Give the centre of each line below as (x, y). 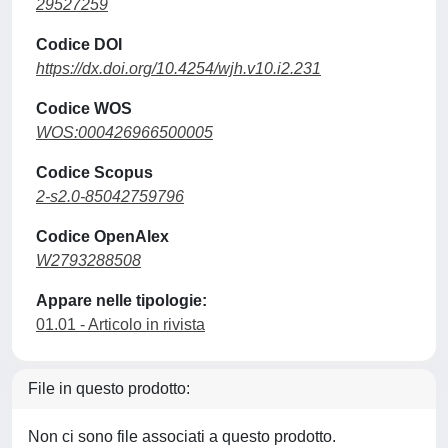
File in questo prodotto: (109, 388)
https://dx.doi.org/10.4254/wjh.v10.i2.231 (178, 68)
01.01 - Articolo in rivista (120, 324)
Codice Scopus (94, 172)
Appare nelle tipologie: (121, 300)
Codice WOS (84, 108)
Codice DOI (79, 44)
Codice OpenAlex (102, 236)
